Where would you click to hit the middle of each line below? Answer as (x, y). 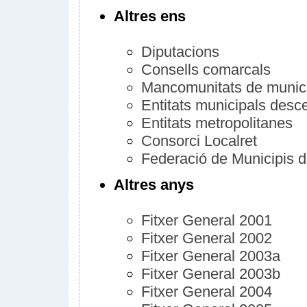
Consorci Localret (199, 141)
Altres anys (154, 185)
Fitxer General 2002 (207, 238)
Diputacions (180, 52)
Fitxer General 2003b (211, 274)
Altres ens (150, 16)
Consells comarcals (206, 70)
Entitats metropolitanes (217, 123)
